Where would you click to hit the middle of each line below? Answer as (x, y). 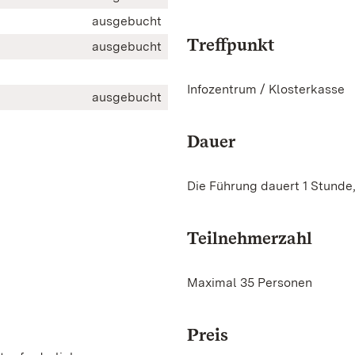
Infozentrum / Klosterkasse (266, 89)
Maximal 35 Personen (250, 282)
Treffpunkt (231, 44)
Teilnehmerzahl (250, 238)
